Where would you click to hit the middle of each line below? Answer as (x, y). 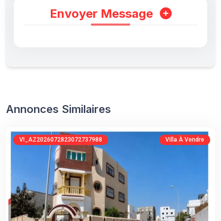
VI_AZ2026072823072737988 (61, 139)
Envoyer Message (103, 13)
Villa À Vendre (185, 139)
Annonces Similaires (58, 109)
